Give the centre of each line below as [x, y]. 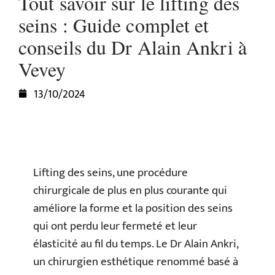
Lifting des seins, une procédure [110, 173]
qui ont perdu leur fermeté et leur [115, 226]
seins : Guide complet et [114, 25]
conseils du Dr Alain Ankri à [133, 47]
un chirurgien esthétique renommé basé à [136, 262]
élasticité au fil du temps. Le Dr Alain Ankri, [136, 244]
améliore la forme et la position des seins [133, 208]
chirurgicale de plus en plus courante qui [130, 191]
